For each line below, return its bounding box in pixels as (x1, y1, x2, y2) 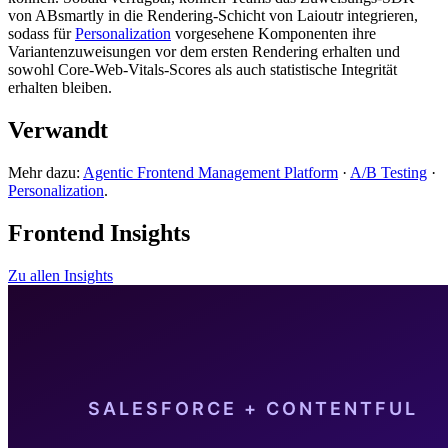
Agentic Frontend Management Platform (83, 164, 338, 182)
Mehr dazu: (8, 164, 83, 182)
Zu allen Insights (8, 266, 113, 284)
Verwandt (8, 117, 108, 144)
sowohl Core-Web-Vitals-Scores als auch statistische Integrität (8, 61, 397, 79)
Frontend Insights (8, 220, 190, 247)
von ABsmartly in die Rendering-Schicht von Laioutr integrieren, (8, 7, 418, 25)
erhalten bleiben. (8, 79, 112, 97)
